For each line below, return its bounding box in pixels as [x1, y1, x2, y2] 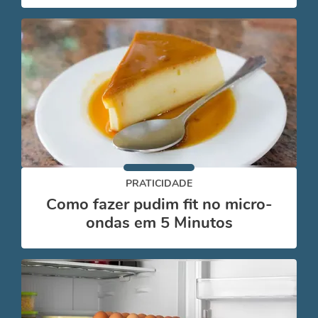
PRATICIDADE [126, 177, 192, 190]
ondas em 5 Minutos [85, 212, 233, 234]
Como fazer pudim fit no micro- [45, 194, 273, 215]
